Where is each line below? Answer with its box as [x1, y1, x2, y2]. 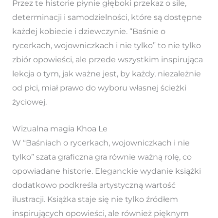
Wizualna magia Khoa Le [12, 124, 108, 133]
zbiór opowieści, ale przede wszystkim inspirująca [12, 54, 203, 64]
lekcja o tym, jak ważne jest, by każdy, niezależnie [12, 69, 201, 78]
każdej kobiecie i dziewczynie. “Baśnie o [12, 26, 165, 36]
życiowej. [12, 97, 47, 107]
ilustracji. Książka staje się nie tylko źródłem [12, 194, 178, 204]
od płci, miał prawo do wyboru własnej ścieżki [12, 83, 186, 92]
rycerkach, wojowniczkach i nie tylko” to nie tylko [12, 40, 201, 50]
